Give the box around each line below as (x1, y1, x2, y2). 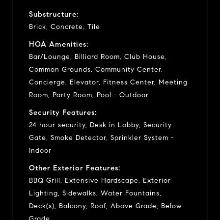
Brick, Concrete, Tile (29, 22, 100, 31)
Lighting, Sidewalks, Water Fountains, (29, 189, 162, 197)
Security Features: (29, 108, 97, 117)
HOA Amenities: (29, 39, 88, 49)
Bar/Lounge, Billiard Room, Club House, (29, 52, 167, 61)
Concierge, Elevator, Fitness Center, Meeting (29, 78, 188, 86)
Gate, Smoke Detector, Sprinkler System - (29, 133, 174, 142)
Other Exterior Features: (29, 163, 120, 172)
